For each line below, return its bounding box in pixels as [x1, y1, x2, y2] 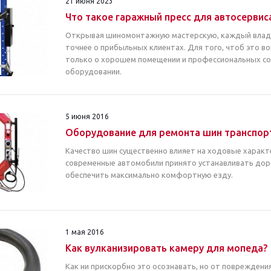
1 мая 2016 [65, 228, 104, 236]
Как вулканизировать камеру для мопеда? [65, 243, 267, 253]
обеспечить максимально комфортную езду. [65, 171, 233, 179]
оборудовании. [65, 67, 122, 76]
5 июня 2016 [65, 113, 109, 120]
